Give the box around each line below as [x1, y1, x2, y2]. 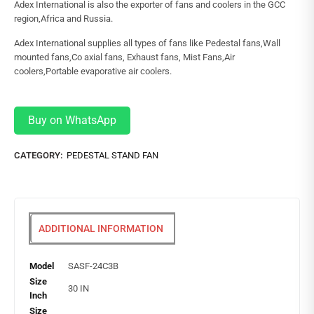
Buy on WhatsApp [28, 114, 116, 127]
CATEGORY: [14, 150, 63, 161]
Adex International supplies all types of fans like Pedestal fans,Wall [14, 38, 280, 48]
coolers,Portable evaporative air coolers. [14, 66, 172, 76]
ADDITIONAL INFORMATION [39, 223, 163, 234]
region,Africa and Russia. [14, 13, 113, 24]
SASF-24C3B [68, 261, 118, 271]
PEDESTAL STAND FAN [67, 150, 158, 161]
